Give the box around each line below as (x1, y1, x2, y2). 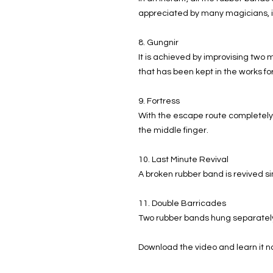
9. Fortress (138, 96, 180, 105)
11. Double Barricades (138, 199, 226, 208)
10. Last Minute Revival (138, 155, 229, 164)
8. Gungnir (138, 38, 179, 47)
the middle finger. (138, 126, 208, 135)
